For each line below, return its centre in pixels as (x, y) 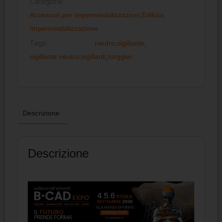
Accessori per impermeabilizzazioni (85, 15)
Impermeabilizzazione (64, 28)
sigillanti (94, 56)
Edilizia (153, 15)
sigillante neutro (55, 56)
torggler (120, 56)
